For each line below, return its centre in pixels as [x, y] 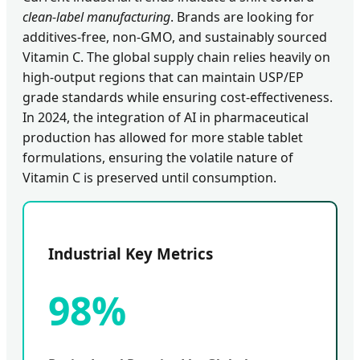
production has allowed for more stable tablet [163, 138]
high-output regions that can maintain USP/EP [163, 78]
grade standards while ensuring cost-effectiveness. [178, 98]
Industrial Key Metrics [131, 254]
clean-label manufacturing [96, 17]
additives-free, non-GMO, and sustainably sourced [175, 37]
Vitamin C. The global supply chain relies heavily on [176, 57]
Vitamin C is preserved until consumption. [149, 178]
